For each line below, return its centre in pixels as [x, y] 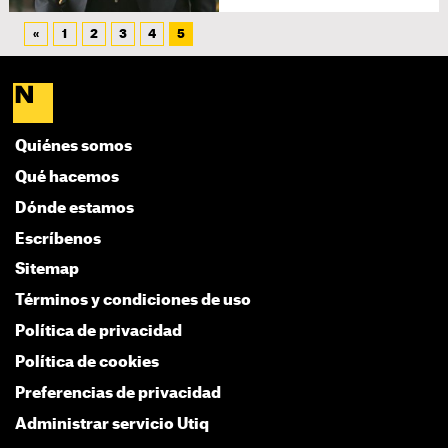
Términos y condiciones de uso [133, 301]
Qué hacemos [67, 177]
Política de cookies [87, 363]
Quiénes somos [74, 146]
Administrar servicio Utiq [112, 424]
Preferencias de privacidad [118, 393]
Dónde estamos [75, 208]
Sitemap [47, 270]
